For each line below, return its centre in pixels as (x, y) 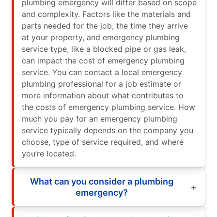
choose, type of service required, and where (103, 142)
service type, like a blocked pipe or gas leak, (104, 49)
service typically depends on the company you (108, 131)
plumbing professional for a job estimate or (101, 84)
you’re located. (49, 154)
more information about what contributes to (103, 96)
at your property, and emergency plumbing (101, 38)
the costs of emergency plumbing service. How (108, 107)
